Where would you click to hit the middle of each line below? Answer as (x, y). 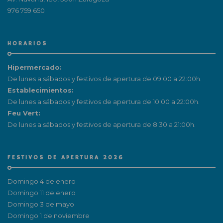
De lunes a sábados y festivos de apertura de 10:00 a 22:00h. (104, 101)
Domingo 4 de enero (42, 181)
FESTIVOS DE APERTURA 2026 (66, 157)
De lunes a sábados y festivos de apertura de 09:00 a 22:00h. (105, 78)
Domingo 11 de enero (42, 192)
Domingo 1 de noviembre (49, 215)
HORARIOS (27, 43)
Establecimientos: (41, 90)
